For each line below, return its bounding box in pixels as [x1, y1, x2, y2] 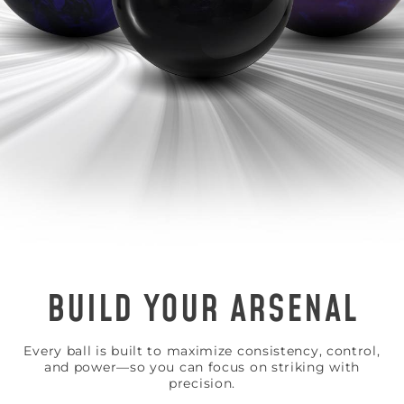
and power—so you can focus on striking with [43, 358, 361, 375]
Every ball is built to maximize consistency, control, [23, 342, 381, 359]
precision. [169, 374, 235, 391]
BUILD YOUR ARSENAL [46, 284, 358, 335]
